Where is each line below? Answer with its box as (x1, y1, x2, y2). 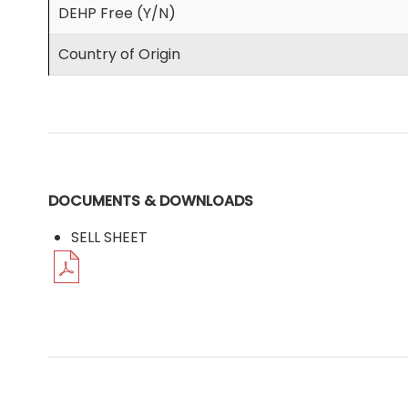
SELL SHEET (70, 227, 148, 249)
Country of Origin (57, 44, 180, 66)
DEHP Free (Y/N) (57, 3, 176, 25)
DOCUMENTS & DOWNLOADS (47, 190, 253, 212)
